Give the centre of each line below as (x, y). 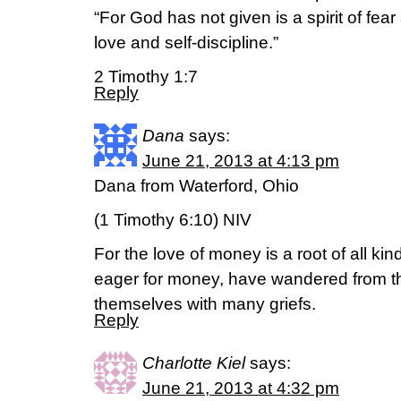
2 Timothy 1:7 (146, 77)
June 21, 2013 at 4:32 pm (241, 388)
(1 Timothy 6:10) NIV (173, 220)
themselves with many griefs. (205, 304)
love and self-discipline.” (186, 43)
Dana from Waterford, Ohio (196, 186)
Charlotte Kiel (194, 363)
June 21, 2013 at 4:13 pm (241, 161)
